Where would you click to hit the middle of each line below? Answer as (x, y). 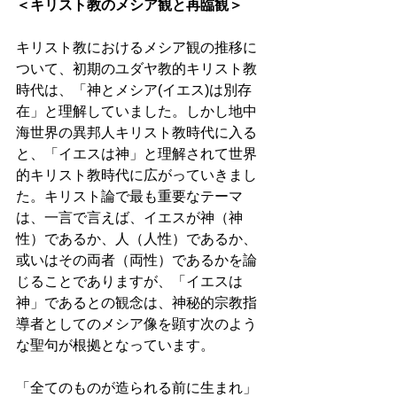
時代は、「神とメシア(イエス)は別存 (134, 90)
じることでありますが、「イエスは (129, 282)
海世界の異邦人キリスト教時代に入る (136, 133)
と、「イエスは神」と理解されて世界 (136, 154)
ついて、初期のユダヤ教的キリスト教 (136, 69)
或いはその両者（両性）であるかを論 (136, 261)
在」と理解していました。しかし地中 (136, 112)
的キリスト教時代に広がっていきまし (136, 175)
